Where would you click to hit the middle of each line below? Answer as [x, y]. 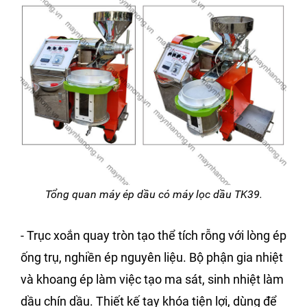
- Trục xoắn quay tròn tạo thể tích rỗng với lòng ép [153, 236]
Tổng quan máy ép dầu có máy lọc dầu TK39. [153, 195]
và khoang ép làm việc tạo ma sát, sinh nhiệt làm [152, 280]
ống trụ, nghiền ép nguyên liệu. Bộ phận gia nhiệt [152, 258]
